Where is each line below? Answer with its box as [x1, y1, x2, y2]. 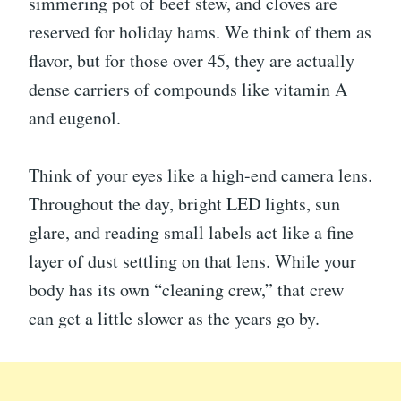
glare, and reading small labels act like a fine [29, 220, 354, 245]
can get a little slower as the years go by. [29, 306, 320, 331]
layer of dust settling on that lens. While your [29, 249, 356, 274]
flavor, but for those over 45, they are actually [29, 48, 354, 73]
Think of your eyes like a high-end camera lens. [29, 163, 372, 188]
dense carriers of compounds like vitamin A [29, 77, 347, 102]
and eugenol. [29, 106, 121, 131]
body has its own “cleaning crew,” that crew [29, 277, 344, 303]
